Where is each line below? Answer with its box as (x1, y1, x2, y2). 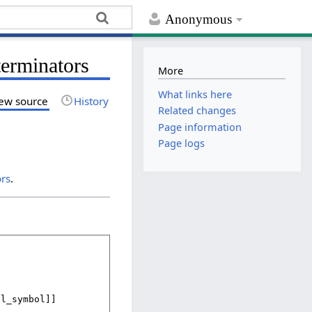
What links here (158, 88, 233, 102)
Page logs (158, 136, 205, 150)
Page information (158, 120, 242, 134)
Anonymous (165, 12, 233, 27)
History (74, 93, 109, 108)
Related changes (158, 104, 237, 118)
